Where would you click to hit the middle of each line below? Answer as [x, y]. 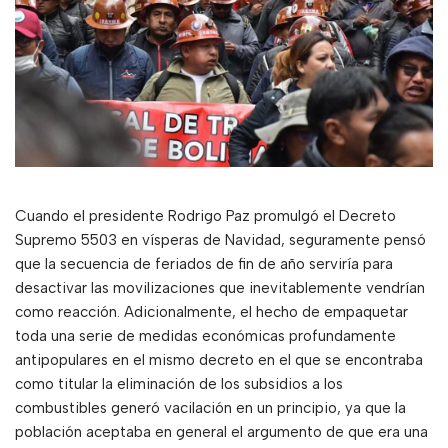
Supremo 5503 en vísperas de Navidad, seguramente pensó [220, 240]
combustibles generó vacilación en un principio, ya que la [210, 408]
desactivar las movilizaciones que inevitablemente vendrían [220, 288]
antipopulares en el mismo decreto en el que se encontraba [219, 360]
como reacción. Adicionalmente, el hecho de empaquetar [211, 312]
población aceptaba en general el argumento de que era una [221, 432]
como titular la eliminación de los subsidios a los [179, 384]
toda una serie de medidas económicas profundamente [205, 336]
